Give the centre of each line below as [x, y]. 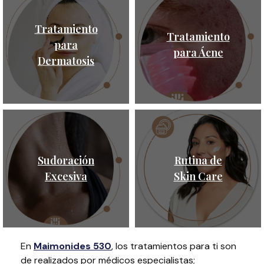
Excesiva [66, 176]
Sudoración [66, 160]
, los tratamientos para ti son [174, 246]
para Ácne [198, 52]
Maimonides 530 [72, 246]
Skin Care [198, 176]
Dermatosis [66, 60]
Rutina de [198, 160]
